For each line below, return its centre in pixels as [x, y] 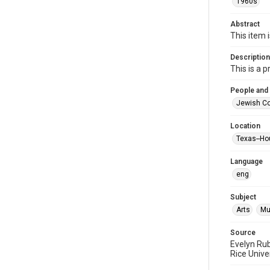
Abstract [245, 24]
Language [246, 162]
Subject [243, 197]
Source [243, 233]
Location [245, 126]
